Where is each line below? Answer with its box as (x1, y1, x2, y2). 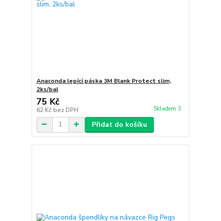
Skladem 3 (153, 105, 183, 112)
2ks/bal (36, 85, 58, 93)
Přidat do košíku (91, 119, 147, 129)
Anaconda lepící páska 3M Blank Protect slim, (36, 76, 171, 85)
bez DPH (53, 106, 78, 114)
